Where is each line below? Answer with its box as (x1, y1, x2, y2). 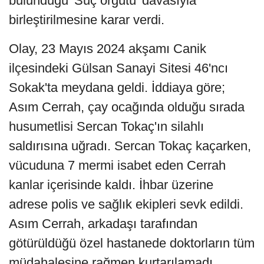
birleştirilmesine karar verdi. (9, 12, 164, 28)
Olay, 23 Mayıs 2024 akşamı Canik (9, 41, 206, 57)
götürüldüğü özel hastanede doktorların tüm (9, 236, 255, 251)
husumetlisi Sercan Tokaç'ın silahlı (9, 119, 204, 134)
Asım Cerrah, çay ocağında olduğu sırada (9, 100, 245, 115)
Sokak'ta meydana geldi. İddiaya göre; (9, 80, 225, 95)
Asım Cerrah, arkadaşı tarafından (9, 216, 197, 232)
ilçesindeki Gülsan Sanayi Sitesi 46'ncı (9, 61, 228, 76)
